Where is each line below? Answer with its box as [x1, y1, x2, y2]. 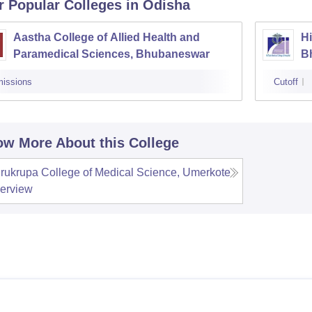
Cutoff [273, 77, 298, 87]
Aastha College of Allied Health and [13, 31, 200, 43]
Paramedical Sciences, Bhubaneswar [13, 48, 210, 60]
